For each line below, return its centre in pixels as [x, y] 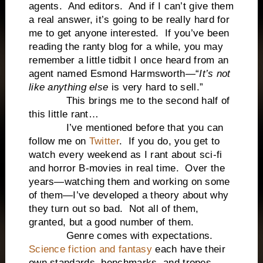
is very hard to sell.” [156, 87]
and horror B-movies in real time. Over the [127, 168]
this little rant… [64, 114]
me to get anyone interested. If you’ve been [129, 33]
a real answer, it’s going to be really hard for [129, 19]
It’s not [215, 73]
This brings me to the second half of [129, 100]
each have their [189, 249]
